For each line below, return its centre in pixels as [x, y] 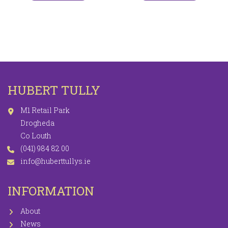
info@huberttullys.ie [55, 161]
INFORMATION [51, 191]
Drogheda [37, 123]
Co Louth [36, 136]
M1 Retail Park [45, 110]
